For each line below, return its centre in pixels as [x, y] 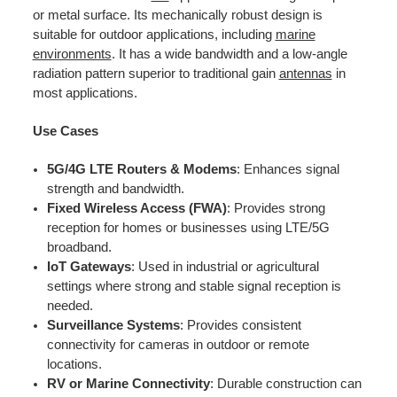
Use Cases [65, 131]
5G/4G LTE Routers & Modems [141, 169]
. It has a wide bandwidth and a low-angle [229, 54]
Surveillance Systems [113, 325]
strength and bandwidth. [115, 188]
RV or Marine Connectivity [128, 383]
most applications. [85, 93]
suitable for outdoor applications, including [154, 34]
